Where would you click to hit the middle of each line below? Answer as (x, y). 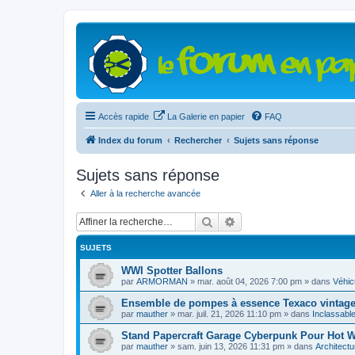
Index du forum (130, 140)
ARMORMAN (162, 281)
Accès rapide (124, 116)
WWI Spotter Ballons (172, 270)
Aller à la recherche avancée (145, 193)
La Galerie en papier (206, 116)
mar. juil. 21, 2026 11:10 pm (229, 313)
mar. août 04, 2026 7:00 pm (250, 281)
